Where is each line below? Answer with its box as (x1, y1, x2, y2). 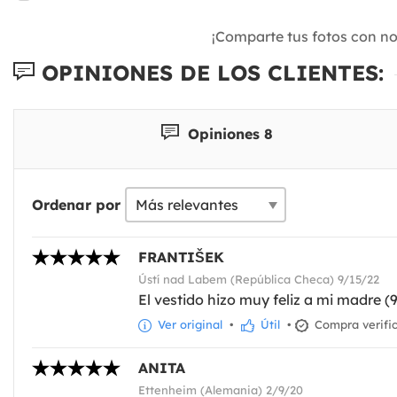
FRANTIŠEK (138, 247, 224, 266)
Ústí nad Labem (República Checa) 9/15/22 (138, 271, 379, 286)
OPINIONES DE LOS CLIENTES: (35, 58, 384, 86)
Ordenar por (32, 195, 121, 214)
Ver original (154, 316, 222, 331)
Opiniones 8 (183, 124, 273, 143)
